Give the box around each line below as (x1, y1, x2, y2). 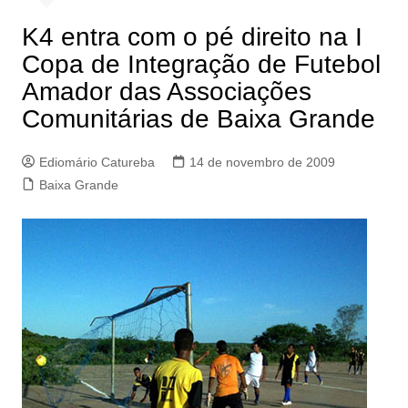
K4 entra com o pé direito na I (21, 23, 362, 51)
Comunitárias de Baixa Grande (21, 105, 375, 133)
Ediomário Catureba (38, 155, 155, 169)
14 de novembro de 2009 (189, 155, 335, 169)
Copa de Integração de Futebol (21, 50, 381, 78)
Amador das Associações (21, 77, 311, 106)
